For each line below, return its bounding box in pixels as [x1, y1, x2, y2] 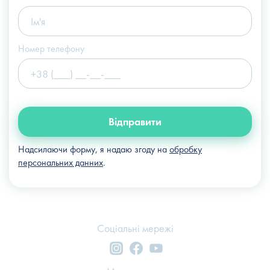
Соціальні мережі [96, 221, 174, 235]
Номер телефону [18, 42, 84, 55]
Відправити [108, 115, 162, 128]
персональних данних [18, 156, 103, 169]
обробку [169, 143, 202, 155]
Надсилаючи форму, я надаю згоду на [18, 143, 169, 155]
